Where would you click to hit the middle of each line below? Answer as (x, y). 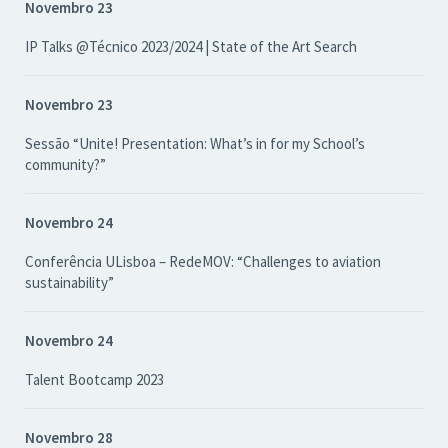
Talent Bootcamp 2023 (94, 379)
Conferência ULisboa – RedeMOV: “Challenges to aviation (203, 261)
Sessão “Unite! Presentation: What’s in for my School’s (195, 143)
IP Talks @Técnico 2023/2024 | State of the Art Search (191, 46)
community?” (65, 164)
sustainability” (69, 282)
